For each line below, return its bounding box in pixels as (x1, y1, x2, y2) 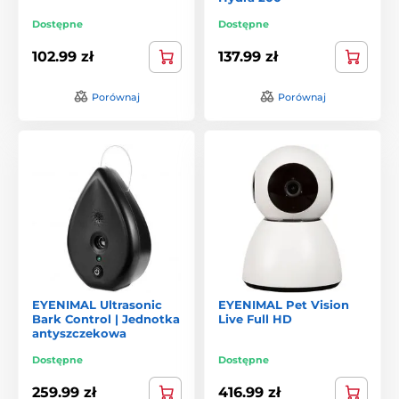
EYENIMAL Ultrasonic (32, 297, 162, 312)
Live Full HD (218, 311, 292, 326)
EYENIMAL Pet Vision (218, 297, 349, 312)
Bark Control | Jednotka (32, 311, 180, 326)
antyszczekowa (32, 325, 126, 340)
